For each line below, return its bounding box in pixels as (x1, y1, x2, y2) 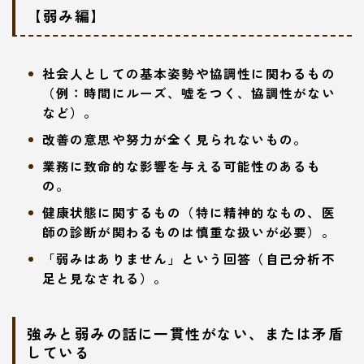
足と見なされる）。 (41, 269, 168, 288)
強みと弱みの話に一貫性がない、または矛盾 (27, 323, 344, 344)
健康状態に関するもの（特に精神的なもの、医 (41, 203, 336, 222)
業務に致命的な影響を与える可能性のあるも (41, 157, 322, 175)
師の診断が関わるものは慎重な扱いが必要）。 (41, 223, 336, 241)
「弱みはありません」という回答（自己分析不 (41, 249, 336, 268)
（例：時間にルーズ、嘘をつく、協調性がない (41, 84, 336, 102)
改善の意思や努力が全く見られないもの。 (41, 130, 308, 149)
